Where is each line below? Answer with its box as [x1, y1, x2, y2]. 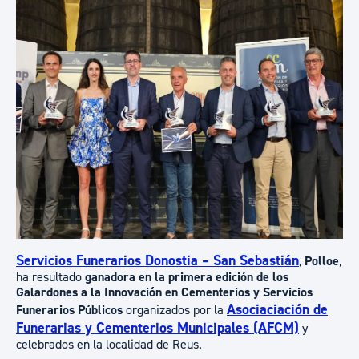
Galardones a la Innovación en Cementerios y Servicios [16, 284, 313, 301]
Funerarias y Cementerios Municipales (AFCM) [16, 319, 299, 337]
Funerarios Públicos [16, 302, 123, 318]
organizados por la [123, 302, 227, 318]
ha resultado [16, 269, 85, 285]
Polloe [305, 253, 339, 269]
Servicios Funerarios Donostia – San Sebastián [16, 252, 299, 270]
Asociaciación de [227, 301, 328, 319]
